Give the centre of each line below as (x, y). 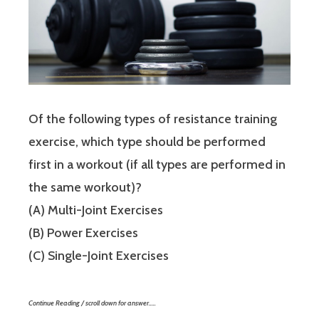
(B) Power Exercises (83, 233)
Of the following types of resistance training (153, 119)
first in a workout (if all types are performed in (157, 165)
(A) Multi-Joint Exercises (96, 210)
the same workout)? (85, 188)
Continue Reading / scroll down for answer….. (92, 303)
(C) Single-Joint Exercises (99, 256)
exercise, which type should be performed (147, 142)
